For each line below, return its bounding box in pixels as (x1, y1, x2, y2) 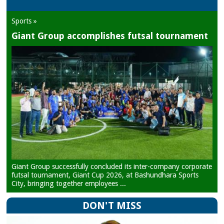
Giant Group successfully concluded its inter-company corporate (11, 162, 212, 170)
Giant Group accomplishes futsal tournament (11, 30, 208, 41)
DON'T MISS (82, 199, 141, 212)
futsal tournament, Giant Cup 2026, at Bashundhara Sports (11, 170, 199, 179)
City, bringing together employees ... (11, 179, 126, 187)
